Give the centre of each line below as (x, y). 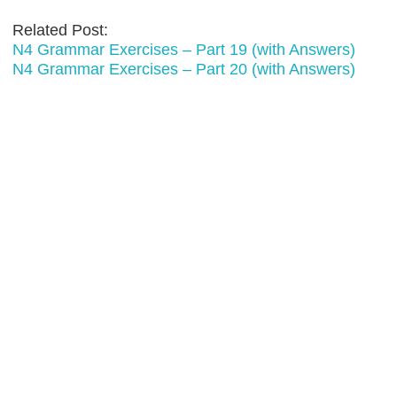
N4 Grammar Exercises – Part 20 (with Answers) (184, 70)
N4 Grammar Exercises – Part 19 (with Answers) (184, 50)
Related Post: (61, 31)
